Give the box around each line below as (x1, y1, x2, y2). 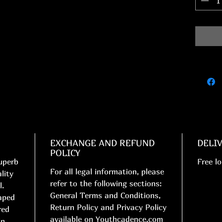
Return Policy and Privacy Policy (50, 202, 166, 213)
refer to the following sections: (50, 178, 162, 189)
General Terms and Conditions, (50, 190, 161, 201)
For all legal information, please (50, 166, 164, 177)
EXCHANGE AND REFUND (50, 138, 155, 149)
